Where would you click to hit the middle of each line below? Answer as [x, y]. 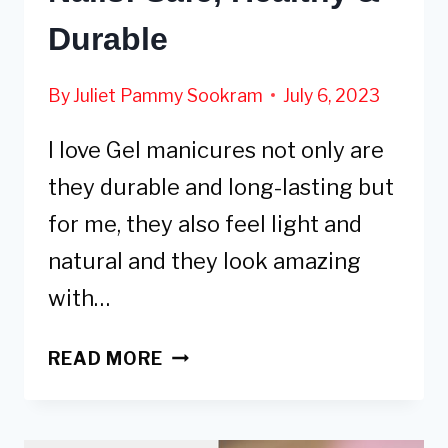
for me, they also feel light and [205, 223]
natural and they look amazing [204, 260]
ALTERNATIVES [236, 381]
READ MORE [105, 358]
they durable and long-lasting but [221, 186]
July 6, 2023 [332, 95]
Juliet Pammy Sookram [168, 95]
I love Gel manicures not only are [216, 149]
